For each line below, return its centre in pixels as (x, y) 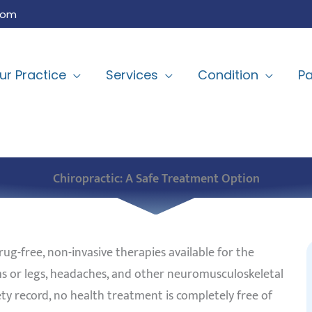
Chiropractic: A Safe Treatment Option (156, 179)
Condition (228, 75)
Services (132, 75)
